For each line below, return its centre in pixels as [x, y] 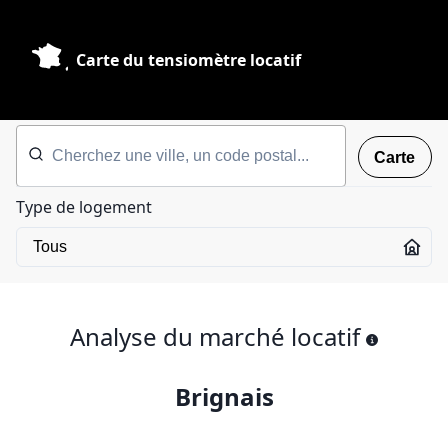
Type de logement [84, 207]
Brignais [224, 396]
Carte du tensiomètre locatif [188, 60]
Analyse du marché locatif [215, 336]
